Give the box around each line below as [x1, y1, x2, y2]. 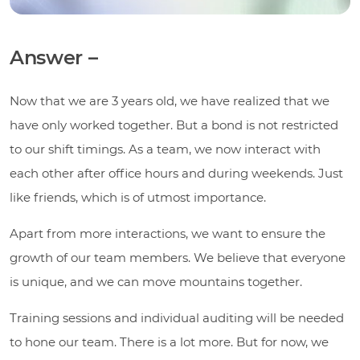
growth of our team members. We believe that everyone [10, 250, 346, 266]
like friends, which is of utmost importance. [10, 190, 266, 206]
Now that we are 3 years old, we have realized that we [10, 93, 329, 109]
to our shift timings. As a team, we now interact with [10, 141, 321, 157]
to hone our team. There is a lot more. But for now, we [10, 334, 329, 350]
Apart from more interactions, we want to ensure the [10, 226, 325, 242]
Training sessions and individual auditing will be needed [10, 310, 344, 326]
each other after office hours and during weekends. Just [10, 166, 343, 182]
